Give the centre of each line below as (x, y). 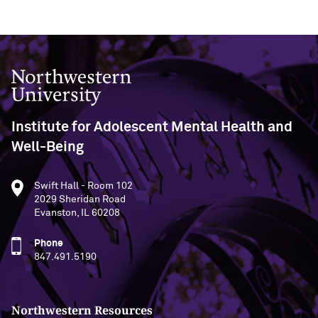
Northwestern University (68, 75)
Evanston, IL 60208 (77, 213)
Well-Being (48, 147)
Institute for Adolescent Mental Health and (152, 127)
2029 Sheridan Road (80, 199)
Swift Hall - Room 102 (83, 186)
